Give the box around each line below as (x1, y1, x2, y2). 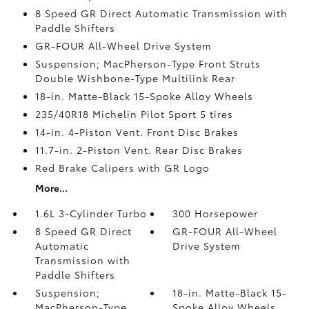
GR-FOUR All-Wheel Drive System (34, 39, 212, 52)
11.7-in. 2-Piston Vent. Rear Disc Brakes (34, 143, 243, 157)
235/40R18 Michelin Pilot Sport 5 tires (34, 107, 233, 121)
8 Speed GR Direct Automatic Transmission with (34, 6, 288, 20)
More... (34, 181, 68, 195)
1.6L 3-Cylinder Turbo (34, 206, 147, 220)
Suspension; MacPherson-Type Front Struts (34, 57, 261, 70)
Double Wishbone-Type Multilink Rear (34, 71, 235, 85)
